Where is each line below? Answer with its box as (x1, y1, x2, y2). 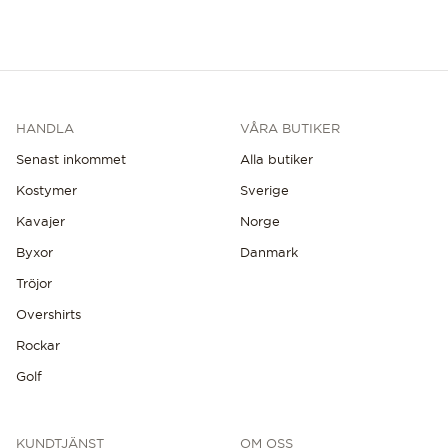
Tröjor (16, 274, 52, 291)
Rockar (16, 336, 60, 353)
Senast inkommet (16, 150, 126, 167)
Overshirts (16, 305, 81, 322)
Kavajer (16, 212, 65, 229)
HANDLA (16, 119, 74, 136)
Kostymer (16, 181, 77, 198)
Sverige (240, 181, 289, 198)
